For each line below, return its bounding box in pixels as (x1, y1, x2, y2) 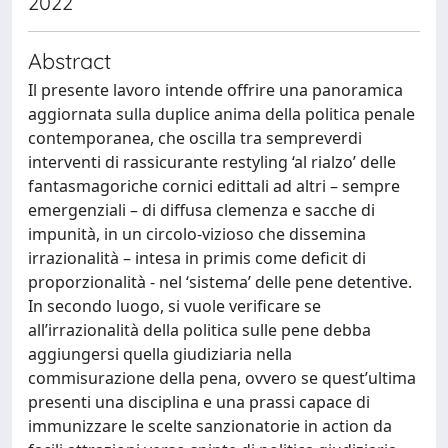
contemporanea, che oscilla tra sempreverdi (28, 126, 362, 149)
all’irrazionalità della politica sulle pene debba (28, 318, 371, 341)
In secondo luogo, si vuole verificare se (28, 294, 321, 317)
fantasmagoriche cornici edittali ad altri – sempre (28, 174, 400, 197)
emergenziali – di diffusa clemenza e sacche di (28, 198, 375, 221)
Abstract (28, 46, 111, 74)
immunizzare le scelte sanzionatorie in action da (28, 414, 392, 437)
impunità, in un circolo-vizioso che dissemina (28, 222, 366, 245)
